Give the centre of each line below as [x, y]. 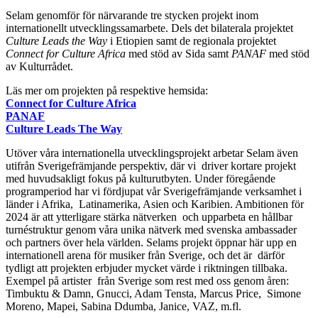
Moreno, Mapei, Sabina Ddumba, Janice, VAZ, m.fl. [124, 307]
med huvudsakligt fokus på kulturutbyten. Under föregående [142, 179]
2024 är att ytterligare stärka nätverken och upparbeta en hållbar [149, 217]
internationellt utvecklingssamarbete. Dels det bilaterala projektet [149, 28]
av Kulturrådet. [39, 67]
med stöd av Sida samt [179, 54]
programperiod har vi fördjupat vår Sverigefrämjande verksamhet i [154, 192]
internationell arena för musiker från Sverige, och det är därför [145, 256]
